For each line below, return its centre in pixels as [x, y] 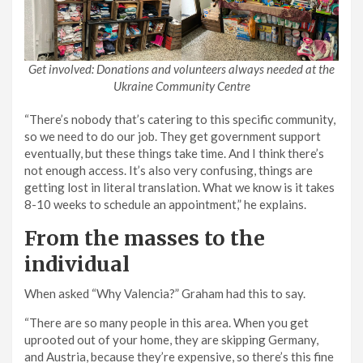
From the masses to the [145, 238]
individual [79, 264]
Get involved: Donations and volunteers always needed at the [181, 68]
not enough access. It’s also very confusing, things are [169, 170]
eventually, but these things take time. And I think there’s [174, 153]
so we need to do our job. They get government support [173, 136]
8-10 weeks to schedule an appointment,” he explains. [165, 204]
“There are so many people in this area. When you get [167, 322]
